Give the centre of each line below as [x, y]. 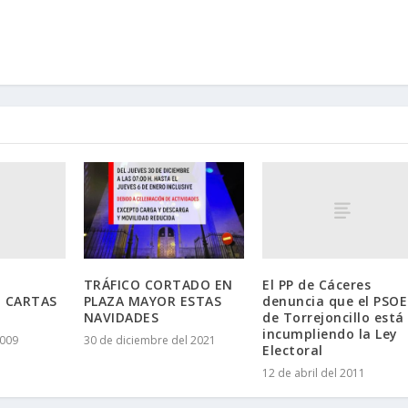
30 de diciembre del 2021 [149, 340]
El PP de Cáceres [317, 284]
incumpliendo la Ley [330, 333]
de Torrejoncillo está [333, 317]
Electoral [293, 350]
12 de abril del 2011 [314, 372]
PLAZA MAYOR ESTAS [153, 301]
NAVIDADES [121, 317]
